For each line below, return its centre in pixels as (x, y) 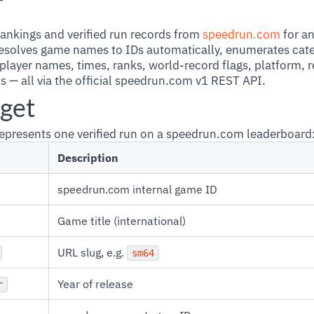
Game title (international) (122, 221)
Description (88, 158)
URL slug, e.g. (92, 252)
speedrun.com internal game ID (137, 189)
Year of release (95, 284)
